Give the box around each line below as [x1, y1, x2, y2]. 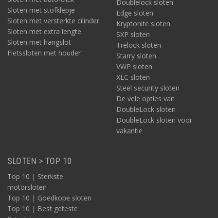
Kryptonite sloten [116, 19, 170, 28]
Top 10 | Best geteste [7, 204, 78, 213]
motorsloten [7, 182, 47, 192]
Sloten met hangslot [7, 37, 71, 47]
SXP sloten [116, 30, 150, 39]
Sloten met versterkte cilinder [7, 16, 99, 25]
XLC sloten [116, 73, 150, 82]
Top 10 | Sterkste [7, 172, 63, 181]
